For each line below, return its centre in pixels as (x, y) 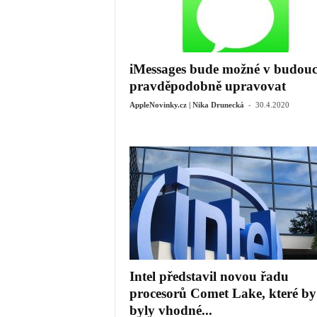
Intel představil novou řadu (209, 276)
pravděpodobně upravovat (207, 86)
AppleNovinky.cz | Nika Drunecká (186, 105)
